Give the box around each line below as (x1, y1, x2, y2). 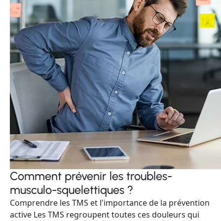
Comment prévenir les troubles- (10, 169, 172, 183)
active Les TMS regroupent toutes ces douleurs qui (10, 209, 199, 220)
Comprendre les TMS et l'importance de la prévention (10, 197, 210, 208)
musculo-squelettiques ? (10, 183, 133, 197)
